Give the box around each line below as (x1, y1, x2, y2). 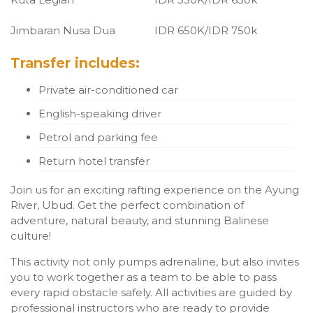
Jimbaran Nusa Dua (10, 23, 115, 37)
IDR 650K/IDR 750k (154, 23, 257, 37)
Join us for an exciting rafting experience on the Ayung (10, 182, 299, 196)
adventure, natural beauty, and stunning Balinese (10, 213, 269, 227)
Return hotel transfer (38, 154, 150, 168)
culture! (10, 228, 51, 242)
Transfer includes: (10, 54, 140, 71)
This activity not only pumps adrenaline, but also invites (10, 254, 299, 268)
